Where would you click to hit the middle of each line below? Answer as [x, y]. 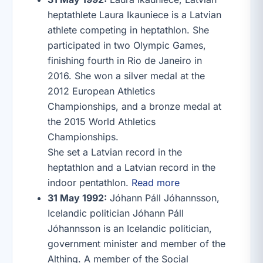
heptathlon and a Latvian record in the [131, 167]
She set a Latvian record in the [115, 152]
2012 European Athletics [101, 91]
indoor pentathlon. [90, 183]
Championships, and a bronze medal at [134, 106]
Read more [156, 183]
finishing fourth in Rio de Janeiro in [125, 60]
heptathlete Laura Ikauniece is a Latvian [134, 15]
